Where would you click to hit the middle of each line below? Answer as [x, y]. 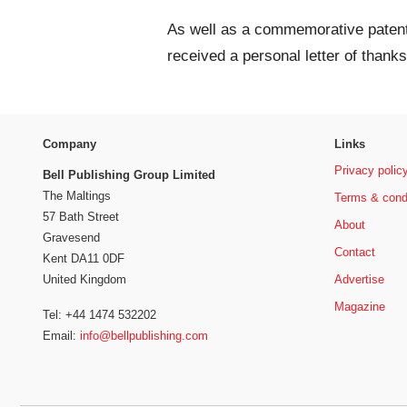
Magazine [359, 306]
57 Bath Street [81, 217]
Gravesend [71, 238]
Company [69, 144]
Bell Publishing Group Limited [129, 175]
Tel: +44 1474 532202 [99, 314]
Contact [354, 252]
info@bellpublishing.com [144, 335]
